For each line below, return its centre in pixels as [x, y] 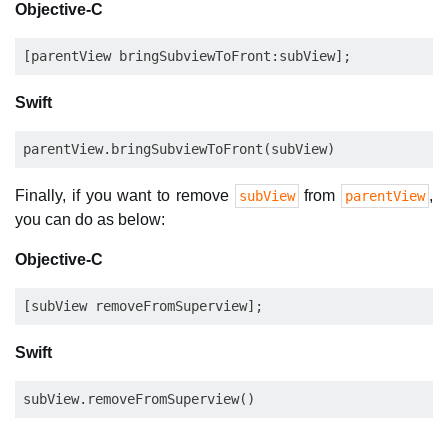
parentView [385, 196]
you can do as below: [90, 219]
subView [266, 196]
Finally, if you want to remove [125, 195]
